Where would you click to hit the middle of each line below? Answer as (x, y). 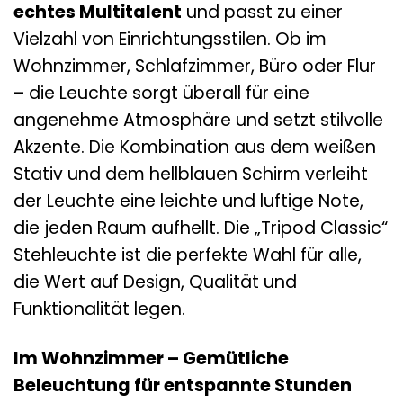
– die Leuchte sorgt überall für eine (161, 93)
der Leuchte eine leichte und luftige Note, (188, 201)
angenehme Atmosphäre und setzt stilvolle (198, 120)
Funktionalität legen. (99, 309)
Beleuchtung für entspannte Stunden (183, 385)
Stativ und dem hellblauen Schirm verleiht (191, 174)
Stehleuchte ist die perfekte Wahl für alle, (188, 255)
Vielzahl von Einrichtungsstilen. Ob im (170, 39)
